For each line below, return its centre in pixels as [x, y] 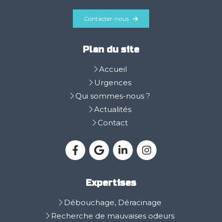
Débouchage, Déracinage [113, 203]
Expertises [111, 183]
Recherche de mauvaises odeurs [113, 216]
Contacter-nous [106, 19]
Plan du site [111, 50]
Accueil [113, 69]
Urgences [113, 83]
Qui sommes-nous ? [113, 96]
